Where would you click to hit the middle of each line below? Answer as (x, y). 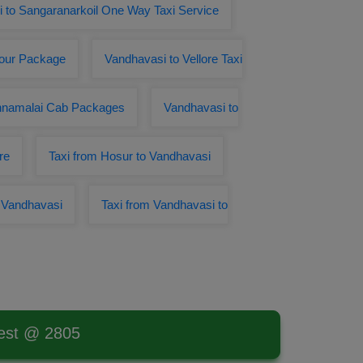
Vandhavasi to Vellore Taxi (173, 59)
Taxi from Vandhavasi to (164, 205)
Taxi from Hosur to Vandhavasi (130, 156)
